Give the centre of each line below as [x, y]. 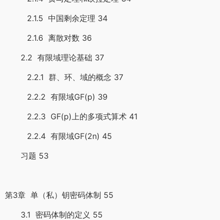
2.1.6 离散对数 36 [48, 38]
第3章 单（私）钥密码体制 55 [59, 195]
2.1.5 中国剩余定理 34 [56, 18]
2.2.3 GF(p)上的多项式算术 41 [71, 116]
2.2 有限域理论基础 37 [55, 57]
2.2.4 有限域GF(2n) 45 [58, 136]
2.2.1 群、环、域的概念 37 [64, 77]
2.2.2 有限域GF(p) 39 [56, 97]
